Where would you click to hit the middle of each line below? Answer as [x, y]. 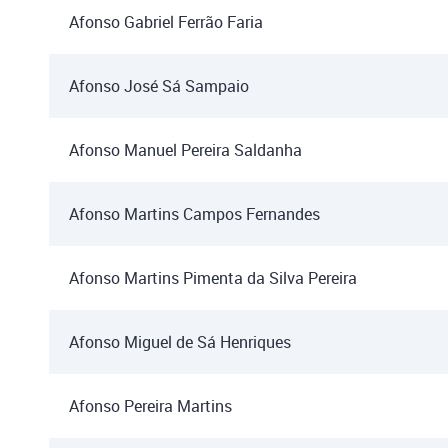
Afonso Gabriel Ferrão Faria [166, 22]
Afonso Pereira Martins [150, 406]
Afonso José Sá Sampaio [159, 86]
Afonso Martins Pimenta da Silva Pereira [213, 278]
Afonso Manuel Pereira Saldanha [185, 150]
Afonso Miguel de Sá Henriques [180, 342]
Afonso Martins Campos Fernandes [194, 214]
